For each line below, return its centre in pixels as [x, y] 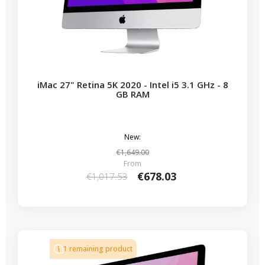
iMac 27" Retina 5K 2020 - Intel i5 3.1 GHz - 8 [132, 84]
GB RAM [132, 94]
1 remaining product [98, 248]
